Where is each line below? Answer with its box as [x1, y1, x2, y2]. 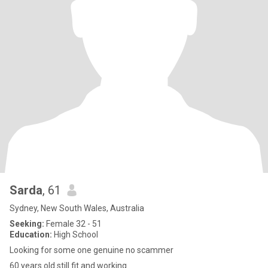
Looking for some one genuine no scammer [10, 245, 173, 255]
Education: [10, 230, 52, 239]
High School [52, 230, 98, 239]
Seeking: [10, 219, 44, 229]
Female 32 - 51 [44, 219, 102, 229]
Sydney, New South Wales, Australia [10, 203, 144, 213]
